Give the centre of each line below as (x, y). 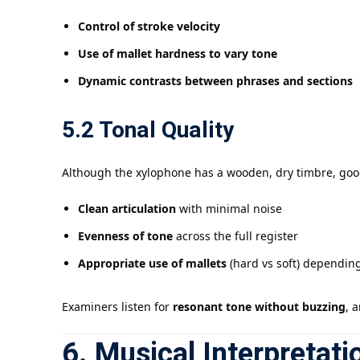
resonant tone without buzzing (259, 307)
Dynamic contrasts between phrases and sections (215, 81)
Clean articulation (127, 209)
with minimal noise (229, 209)
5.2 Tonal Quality (148, 131)
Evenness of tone (125, 236)
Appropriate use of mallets (152, 264)
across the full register (235, 236)
